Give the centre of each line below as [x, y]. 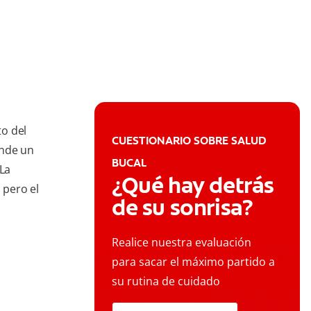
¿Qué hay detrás [193, 186]
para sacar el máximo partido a [193, 262]
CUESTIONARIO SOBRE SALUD [189, 141]
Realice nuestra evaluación [182, 243]
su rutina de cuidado [166, 281]
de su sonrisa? [183, 208]
